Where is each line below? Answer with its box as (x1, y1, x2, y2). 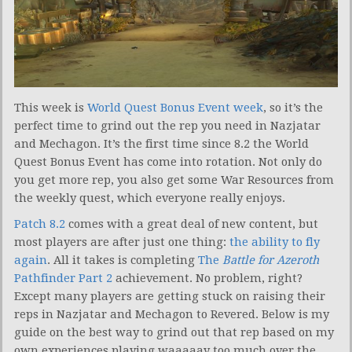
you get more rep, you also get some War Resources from (14, 172, 334, 187)
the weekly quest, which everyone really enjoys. (14, 190, 285, 205)
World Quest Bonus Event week (87, 100, 263, 115)
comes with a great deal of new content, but (65, 216, 318, 231)
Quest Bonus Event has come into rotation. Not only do (14, 154, 322, 169)
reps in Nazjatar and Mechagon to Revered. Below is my (14, 306, 329, 321)
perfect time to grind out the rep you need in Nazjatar (14, 118, 321, 133)
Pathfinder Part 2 (14, 270, 112, 285)
